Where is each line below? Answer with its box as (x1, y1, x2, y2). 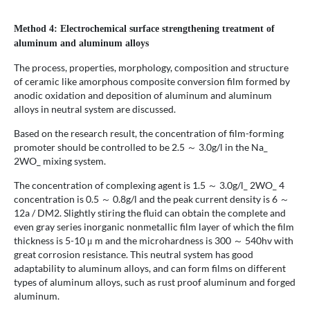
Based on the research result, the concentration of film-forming (14, 127, 284, 140)
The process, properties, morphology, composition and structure (14, 62, 289, 74)
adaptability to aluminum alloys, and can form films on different (14, 262, 286, 275)
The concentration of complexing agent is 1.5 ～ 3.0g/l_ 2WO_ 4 (14, 179, 284, 192)
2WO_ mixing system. (14, 155, 106, 167)
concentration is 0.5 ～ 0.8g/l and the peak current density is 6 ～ (14, 193, 289, 206)
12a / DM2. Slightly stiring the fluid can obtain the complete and (14, 207, 286, 219)
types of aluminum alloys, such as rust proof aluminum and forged (14, 276, 295, 289)
